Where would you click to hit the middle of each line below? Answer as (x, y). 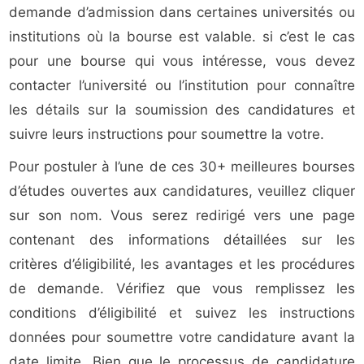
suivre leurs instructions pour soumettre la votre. (167, 134)
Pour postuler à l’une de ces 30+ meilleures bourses (182, 167)
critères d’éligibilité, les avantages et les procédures (182, 264)
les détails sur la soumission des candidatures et (182, 110)
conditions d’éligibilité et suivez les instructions (182, 313)
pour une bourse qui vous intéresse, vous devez (182, 61)
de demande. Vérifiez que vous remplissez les (182, 289)
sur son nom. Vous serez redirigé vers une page (182, 216)
